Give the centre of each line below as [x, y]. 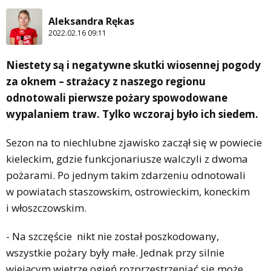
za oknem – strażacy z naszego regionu [106, 81]
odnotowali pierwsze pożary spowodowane [117, 97]
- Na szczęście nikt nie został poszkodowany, [113, 236]
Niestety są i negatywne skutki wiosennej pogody [133, 65]
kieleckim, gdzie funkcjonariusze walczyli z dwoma [127, 158]
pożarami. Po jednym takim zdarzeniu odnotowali [126, 175]
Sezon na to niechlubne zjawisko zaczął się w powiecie [134, 142]
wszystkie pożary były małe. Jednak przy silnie [115, 252]
